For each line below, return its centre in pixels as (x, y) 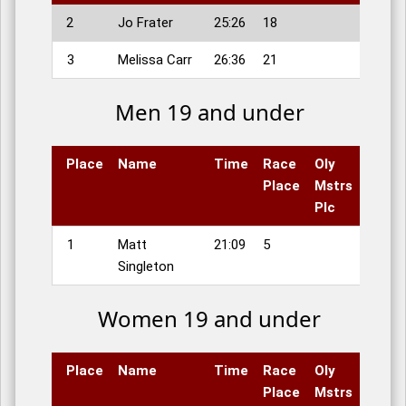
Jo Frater (145, 23)
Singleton (146, 267)
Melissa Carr (155, 60)
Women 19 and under (209, 319)
